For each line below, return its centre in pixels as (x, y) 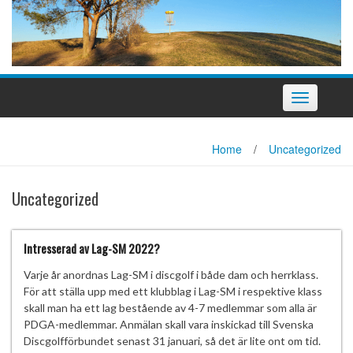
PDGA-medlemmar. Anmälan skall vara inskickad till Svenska (169, 324)
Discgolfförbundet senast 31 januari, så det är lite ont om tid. (172, 340)
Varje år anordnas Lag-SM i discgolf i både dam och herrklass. (171, 274)
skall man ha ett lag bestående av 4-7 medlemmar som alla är (170, 307)
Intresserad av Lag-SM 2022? (92, 248)
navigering (322, 114)
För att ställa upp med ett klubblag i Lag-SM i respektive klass (173, 291)
